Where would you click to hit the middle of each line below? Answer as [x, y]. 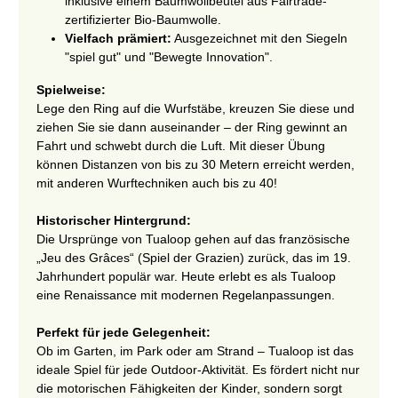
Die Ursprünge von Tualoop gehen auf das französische [193, 239]
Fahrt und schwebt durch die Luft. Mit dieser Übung [181, 145]
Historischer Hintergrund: [114, 220]
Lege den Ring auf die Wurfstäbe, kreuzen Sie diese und [195, 108]
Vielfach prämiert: [118, 38]
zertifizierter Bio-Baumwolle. [143, 19]
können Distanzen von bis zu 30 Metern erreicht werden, [195, 164]
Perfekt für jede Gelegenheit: [123, 332]
